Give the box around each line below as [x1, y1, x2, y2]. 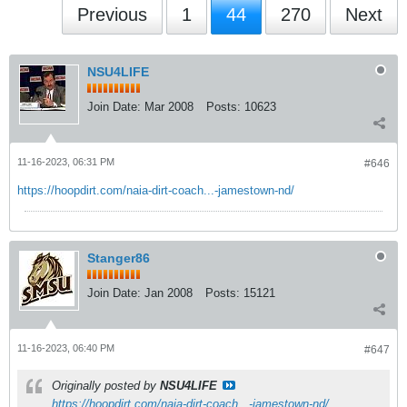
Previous [77, 5, 147, 25]
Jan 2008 [144, 286, 193, 300]
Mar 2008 [144, 100, 194, 114]
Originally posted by [52, 379, 160, 392]
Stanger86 [87, 251, 150, 265]
